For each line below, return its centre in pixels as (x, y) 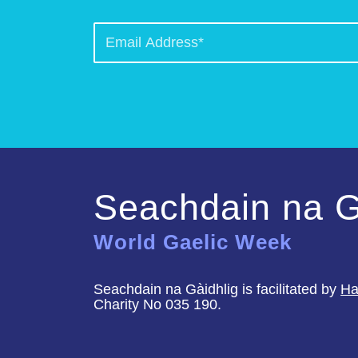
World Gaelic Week (193, 242)
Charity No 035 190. (158, 304)
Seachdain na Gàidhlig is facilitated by (217, 289)
